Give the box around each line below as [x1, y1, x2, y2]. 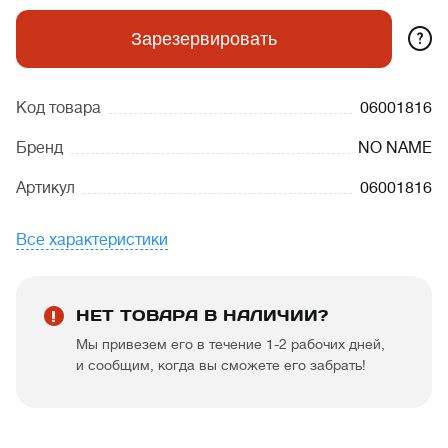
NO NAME [358, 139, 432, 157]
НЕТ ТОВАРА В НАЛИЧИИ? [76, 305, 328, 326]
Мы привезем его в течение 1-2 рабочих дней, [76, 336, 385, 352]
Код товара [16, 99, 101, 117]
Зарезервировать [131, 29, 277, 49]
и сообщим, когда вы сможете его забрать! [76, 357, 366, 373]
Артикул [16, 179, 75, 197]
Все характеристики [16, 231, 168, 249]
